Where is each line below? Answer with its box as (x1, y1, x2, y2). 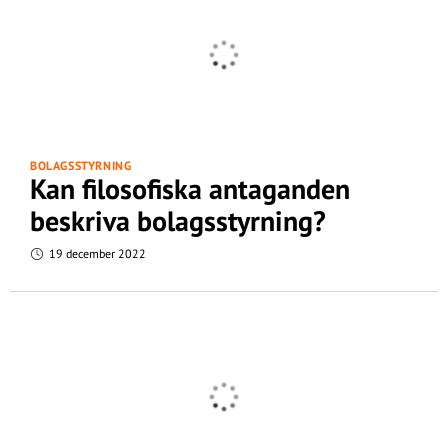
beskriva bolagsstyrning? (30, 202, 326, 239)
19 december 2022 (46, 246, 146, 261)
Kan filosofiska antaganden (30, 170, 350, 207)
